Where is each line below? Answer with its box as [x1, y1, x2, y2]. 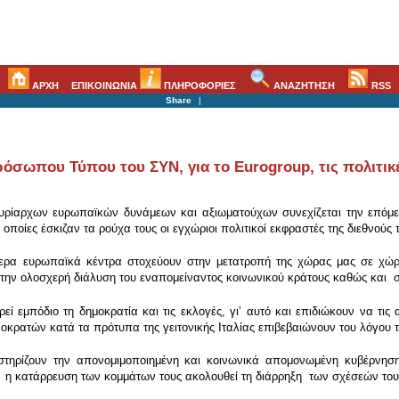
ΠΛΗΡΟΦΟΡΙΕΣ [161, 79, 237, 91]
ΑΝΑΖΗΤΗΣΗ [270, 79, 335, 91]
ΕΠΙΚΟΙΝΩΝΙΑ [71, 79, 141, 91]
